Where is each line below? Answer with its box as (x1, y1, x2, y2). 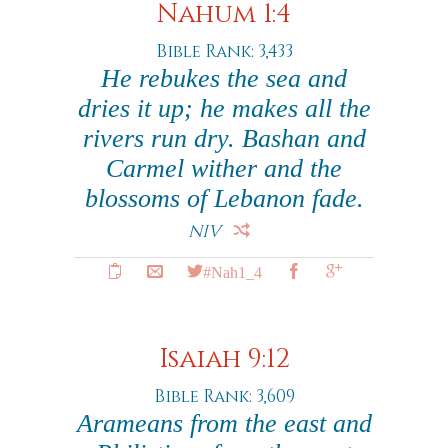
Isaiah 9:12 (158, 342, 290, 377)
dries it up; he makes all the (77, 94, 371, 123)
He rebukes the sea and (101, 64, 347, 93)
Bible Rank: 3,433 (155, 40, 293, 63)
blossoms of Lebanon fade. (84, 184, 364, 213)
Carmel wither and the (106, 154, 342, 183)
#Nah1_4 (202, 263, 262, 279)
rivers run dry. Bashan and (82, 124, 366, 153)
